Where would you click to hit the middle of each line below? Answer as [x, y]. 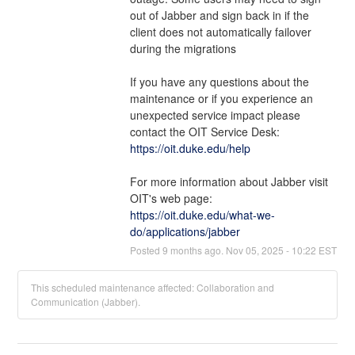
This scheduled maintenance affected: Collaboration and [153, 287]
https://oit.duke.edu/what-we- [202, 214]
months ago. [197, 250]
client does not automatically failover [220, 31]
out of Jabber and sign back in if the [219, 15]
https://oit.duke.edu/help [190, 148]
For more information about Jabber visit [229, 181]
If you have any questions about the [219, 81]
